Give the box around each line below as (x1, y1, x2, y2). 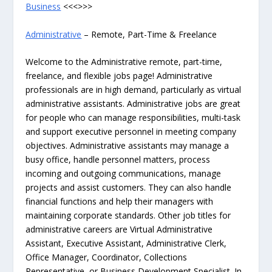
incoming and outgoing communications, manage (25, 168, 222, 180)
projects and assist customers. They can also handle (25, 182, 232, 194)
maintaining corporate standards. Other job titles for (25, 209, 231, 222)
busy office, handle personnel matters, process (25, 154, 211, 166)
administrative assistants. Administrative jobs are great (25, 98, 241, 110)
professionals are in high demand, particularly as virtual (25, 84, 242, 96)
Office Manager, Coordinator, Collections (25, 251, 188, 263)
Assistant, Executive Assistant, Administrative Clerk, (25, 237, 227, 250)
